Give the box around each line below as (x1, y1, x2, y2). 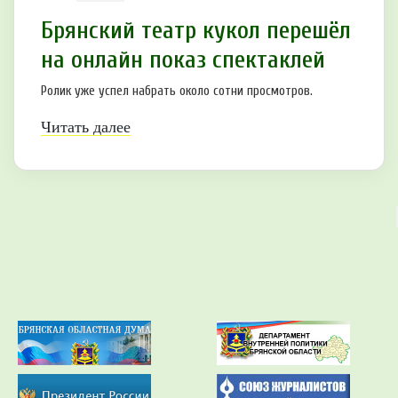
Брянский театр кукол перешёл (41, 15, 351, 44)
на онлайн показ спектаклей (41, 44, 325, 74)
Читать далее (41, 117, 131, 136)
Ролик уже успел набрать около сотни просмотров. (41, 83, 313, 99)
